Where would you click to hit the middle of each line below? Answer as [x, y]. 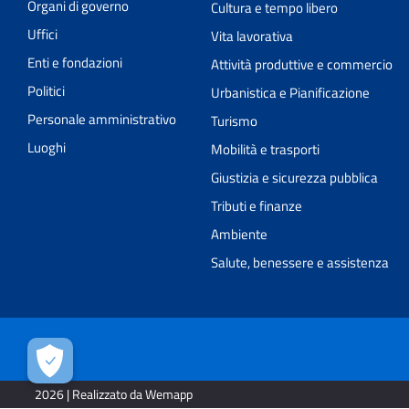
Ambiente [239, 234]
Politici [46, 90]
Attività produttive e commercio [301, 64]
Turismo [234, 121]
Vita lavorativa [252, 36]
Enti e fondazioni [75, 62]
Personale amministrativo [102, 119]
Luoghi [47, 147]
